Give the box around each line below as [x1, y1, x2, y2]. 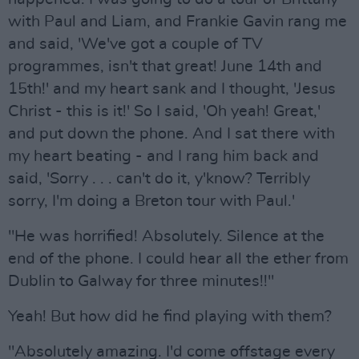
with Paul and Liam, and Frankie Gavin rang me [8, 14, 347, 30]
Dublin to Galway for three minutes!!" [8, 273, 274, 289]
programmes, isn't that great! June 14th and [8, 58, 322, 75]
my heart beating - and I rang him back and [8, 148, 319, 164]
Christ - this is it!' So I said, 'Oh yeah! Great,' [8, 103, 321, 119]
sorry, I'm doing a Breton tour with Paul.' [8, 193, 295, 209]
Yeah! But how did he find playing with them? [8, 309, 332, 325]
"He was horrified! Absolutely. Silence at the [8, 228, 325, 244]
